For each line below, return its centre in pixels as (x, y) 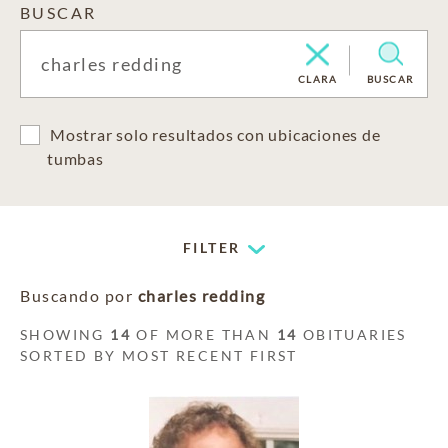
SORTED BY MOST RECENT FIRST (159, 355)
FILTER (212, 247)
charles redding (201, 295)
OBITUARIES (352, 334)
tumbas (75, 158)
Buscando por (79, 295)
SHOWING (65, 334)
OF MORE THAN (204, 334)
